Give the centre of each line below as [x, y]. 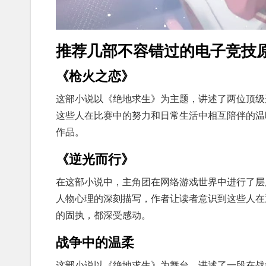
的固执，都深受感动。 [103, 215]
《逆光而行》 [95, 159]
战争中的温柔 [95, 242]
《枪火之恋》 [95, 76]
